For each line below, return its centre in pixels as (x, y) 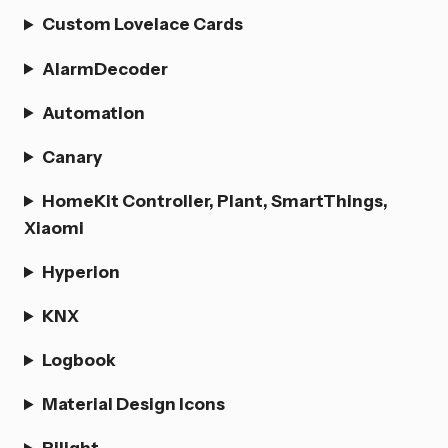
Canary (72, 156)
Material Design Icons (134, 404)
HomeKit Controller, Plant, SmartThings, (215, 200)
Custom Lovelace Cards (143, 24)
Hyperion (81, 271)
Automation (94, 112)
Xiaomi (54, 227)
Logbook (79, 360)
